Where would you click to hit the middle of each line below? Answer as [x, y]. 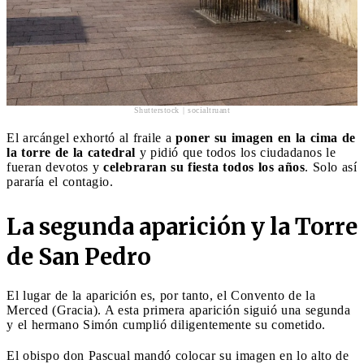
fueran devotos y [55, 167]
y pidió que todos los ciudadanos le [237, 152]
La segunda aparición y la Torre [182, 226]
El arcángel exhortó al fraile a [91, 137]
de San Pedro [79, 256]
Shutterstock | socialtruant [182, 110]
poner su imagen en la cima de [266, 137]
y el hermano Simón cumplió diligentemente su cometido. [166, 324]
